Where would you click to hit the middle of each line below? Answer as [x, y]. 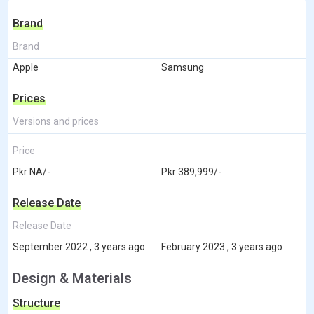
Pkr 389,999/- [191, 171]
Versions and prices [56, 121]
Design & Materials [72, 278]
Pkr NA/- [32, 171]
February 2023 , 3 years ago [222, 246]
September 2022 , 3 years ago [79, 246]
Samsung [183, 67]
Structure [36, 303]
